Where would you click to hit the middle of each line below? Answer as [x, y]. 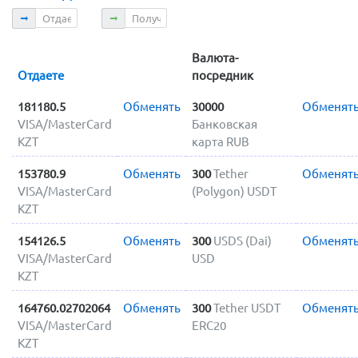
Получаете [130, 15]
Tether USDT [247, 308]
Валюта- [215, 58]
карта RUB [220, 141]
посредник [222, 75]
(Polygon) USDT [234, 191]
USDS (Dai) [242, 241]
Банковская [224, 124]
